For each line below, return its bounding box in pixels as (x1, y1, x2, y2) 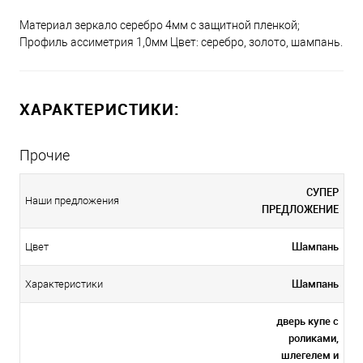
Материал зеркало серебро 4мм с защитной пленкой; (19, 19, 300, 32)
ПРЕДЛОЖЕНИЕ (262, 202, 339, 217)
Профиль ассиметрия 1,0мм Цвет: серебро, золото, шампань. (19, 36, 343, 49)
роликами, (288, 331, 339, 346)
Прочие (19, 147, 70, 164)
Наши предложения (25, 194, 119, 207)
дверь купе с (276, 314, 339, 329)
